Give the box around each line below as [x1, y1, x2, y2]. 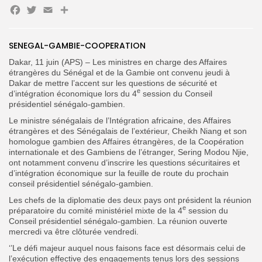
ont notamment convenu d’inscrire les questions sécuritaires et [9, 157, 240, 167]
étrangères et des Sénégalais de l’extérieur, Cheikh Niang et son [9, 126, 247, 136]
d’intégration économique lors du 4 [9, 88, 137, 98]
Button [204, 68, 229, 79]
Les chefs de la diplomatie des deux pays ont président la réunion [9, 195, 251, 205]
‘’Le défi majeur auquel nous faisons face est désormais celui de [9, 243, 246, 253]
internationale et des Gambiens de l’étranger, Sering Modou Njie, [9, 147, 249, 157]
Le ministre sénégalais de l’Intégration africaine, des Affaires [9, 115, 231, 125]
